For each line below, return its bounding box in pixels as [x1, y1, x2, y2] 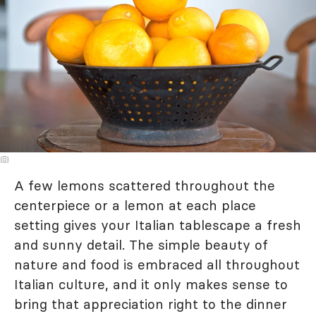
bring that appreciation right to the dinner [14, 296, 287, 313]
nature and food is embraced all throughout [14, 256, 300, 274]
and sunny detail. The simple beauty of [14, 236, 268, 254]
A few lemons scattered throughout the [14, 177, 275, 195]
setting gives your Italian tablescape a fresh [14, 217, 301, 234]
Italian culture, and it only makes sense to [14, 276, 288, 293]
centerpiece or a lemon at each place [14, 197, 256, 214]
